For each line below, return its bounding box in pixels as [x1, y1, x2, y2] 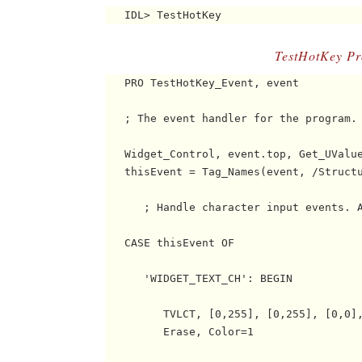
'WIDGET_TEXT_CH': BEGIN [105, 272, 293, 285]
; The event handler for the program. [105, 112, 357, 125]
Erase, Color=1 [105, 326, 254, 339]
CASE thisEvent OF [105, 237, 234, 250]
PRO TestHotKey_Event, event [105, 77, 299, 90]
